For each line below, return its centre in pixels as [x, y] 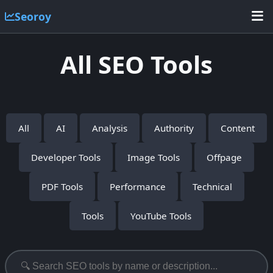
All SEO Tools [136, 65]
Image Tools [154, 158]
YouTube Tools [161, 216]
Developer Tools [66, 158]
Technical [212, 187]
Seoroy [33, 16]
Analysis [110, 128]
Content [238, 128]
